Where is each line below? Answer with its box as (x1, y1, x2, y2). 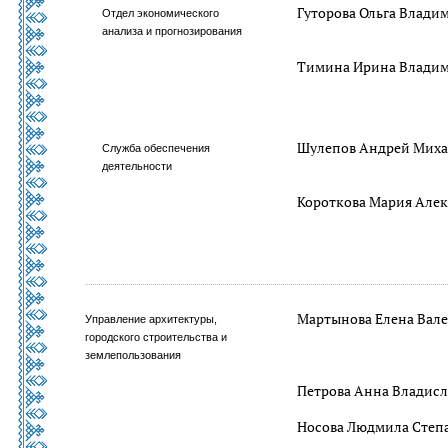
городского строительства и (85, 331, 227, 343)
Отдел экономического (102, 7, 220, 19)
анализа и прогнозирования (102, 25, 243, 37)
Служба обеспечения (102, 142, 211, 154)
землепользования (85, 349, 181, 361)
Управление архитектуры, (85, 313, 217, 325)
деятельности (102, 160, 173, 172)
